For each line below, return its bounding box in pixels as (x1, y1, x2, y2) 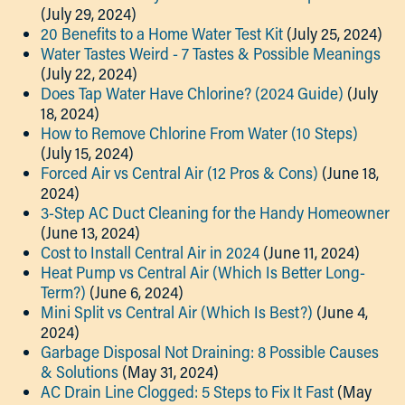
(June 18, (322, 162, 379, 184)
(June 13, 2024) (41, 221, 140, 243)
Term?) (41, 281, 86, 303)
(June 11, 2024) (263, 241, 360, 263)
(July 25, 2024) (287, 23, 382, 44)
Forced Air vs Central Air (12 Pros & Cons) (41, 162, 318, 184)
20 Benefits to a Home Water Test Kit (41, 23, 283, 44)
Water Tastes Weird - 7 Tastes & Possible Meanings (41, 42, 381, 64)
